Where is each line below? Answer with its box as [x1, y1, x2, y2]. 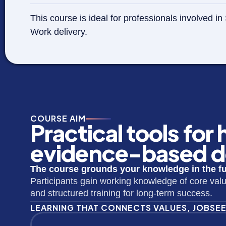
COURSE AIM [30, 113, 86, 124]
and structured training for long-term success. [30, 188, 212, 198]
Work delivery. [30, 27, 87, 37]
